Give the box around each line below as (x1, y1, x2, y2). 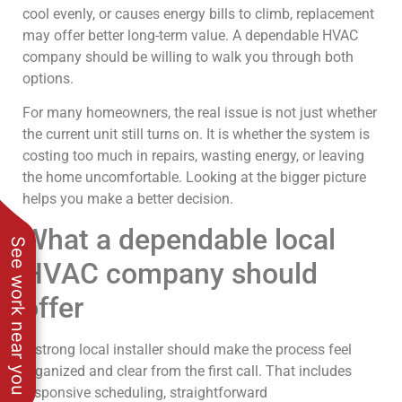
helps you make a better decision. (22, 189, 233, 207)
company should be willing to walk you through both (22, 48, 354, 66)
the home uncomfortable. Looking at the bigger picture (22, 168, 366, 186)
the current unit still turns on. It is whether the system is (22, 125, 370, 143)
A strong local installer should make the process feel (22, 341, 352, 359)
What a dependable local (22, 223, 336, 258)
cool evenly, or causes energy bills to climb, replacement (22, 4, 374, 22)
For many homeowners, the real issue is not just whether (22, 103, 377, 121)
